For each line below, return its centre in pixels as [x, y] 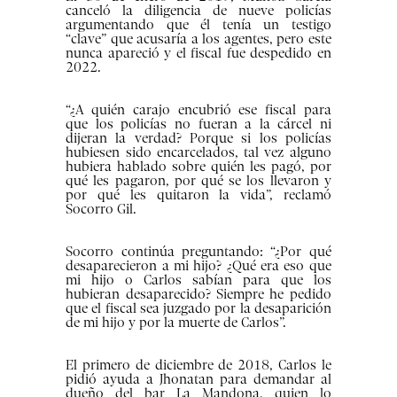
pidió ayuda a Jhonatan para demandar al [198, 380]
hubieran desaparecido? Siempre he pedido [198, 295]
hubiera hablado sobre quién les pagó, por [198, 167]
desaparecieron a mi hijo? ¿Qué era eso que [198, 266]
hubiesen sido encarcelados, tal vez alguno [198, 153]
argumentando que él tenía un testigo [198, 25]
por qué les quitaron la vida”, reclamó [198, 195]
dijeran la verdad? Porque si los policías [198, 139]
